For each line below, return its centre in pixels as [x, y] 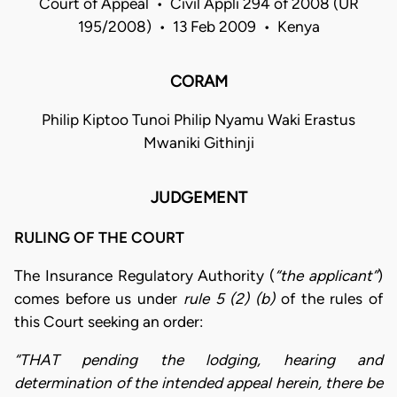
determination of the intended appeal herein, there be [198, 383]
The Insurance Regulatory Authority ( [145, 276]
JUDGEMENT [198, 198]
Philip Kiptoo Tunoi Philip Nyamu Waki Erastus [198, 120]
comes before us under [99, 299]
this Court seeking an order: [109, 322]
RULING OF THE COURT [99, 237]
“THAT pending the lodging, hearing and [198, 360]
